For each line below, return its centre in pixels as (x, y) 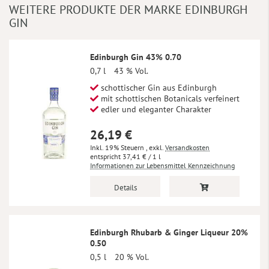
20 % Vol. (132, 257)
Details (125, 188)
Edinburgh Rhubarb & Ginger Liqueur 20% (169, 233)
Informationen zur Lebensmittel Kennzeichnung (162, 166)
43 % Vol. (131, 71)
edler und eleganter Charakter (155, 110)
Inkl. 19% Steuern (118, 148)
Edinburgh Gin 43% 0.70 (136, 57)
